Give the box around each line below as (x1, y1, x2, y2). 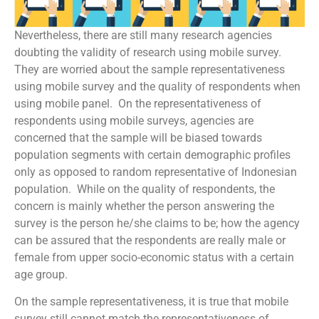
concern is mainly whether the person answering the (14, 199, 274, 213)
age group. (14, 267, 68, 281)
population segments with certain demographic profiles (14, 147, 291, 162)
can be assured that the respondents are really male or (14, 233, 286, 247)
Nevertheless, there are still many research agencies (14, 28, 272, 42)
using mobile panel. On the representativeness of (14, 96, 261, 110)
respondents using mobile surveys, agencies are (14, 113, 253, 127)
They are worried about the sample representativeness (14, 62, 285, 76)
